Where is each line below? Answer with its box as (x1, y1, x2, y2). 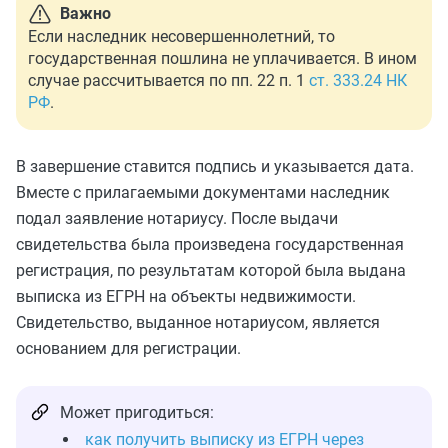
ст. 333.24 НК (309, 71, 407, 91)
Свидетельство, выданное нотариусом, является (16, 313, 380, 333)
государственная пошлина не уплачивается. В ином (28, 49, 417, 69)
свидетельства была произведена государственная (16, 235, 404, 255)
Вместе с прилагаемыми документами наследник (16, 183, 390, 203)
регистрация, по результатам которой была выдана (16, 261, 406, 281)
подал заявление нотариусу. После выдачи (16, 209, 338, 229)
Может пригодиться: (60, 403, 214, 423)
